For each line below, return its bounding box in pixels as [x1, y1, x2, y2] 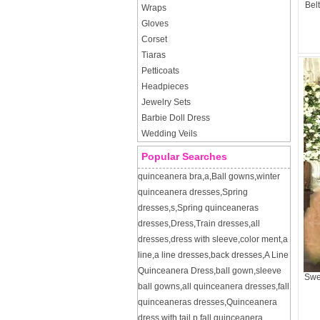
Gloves [141, 19, 169, 29]
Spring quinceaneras [177, 203, 259, 213]
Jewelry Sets [141, 97, 191, 107]
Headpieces [141, 81, 189, 91]
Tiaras [141, 50, 166, 60]
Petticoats [141, 66, 179, 76]
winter [256, 171, 280, 181]
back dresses [211, 250, 262, 260]
